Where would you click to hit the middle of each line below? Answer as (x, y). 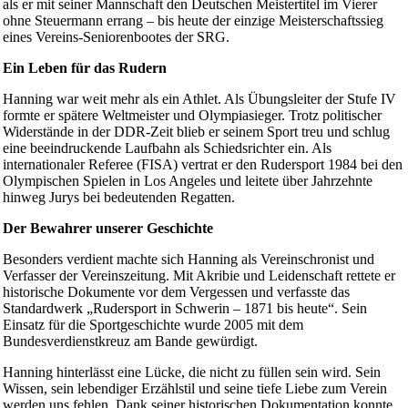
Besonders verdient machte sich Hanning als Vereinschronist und (189, 259)
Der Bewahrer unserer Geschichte (108, 228)
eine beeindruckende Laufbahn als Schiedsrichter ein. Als (167, 148)
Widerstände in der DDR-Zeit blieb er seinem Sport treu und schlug (196, 132)
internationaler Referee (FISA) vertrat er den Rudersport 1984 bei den (203, 164)
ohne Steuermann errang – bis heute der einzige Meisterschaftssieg (193, 20)
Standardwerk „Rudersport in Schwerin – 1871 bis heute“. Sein (185, 308)
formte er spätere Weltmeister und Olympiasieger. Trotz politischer (192, 115)
